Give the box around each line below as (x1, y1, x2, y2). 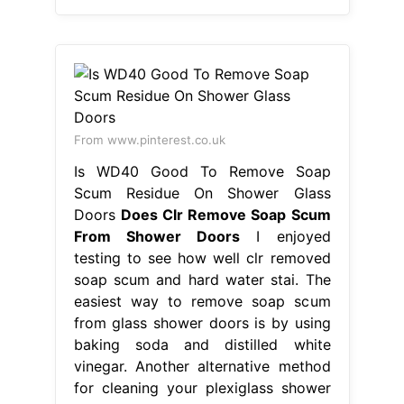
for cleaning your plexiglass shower (73, 378, 331, 397)
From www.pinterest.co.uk (73, 132, 225, 147)
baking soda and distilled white (73, 335, 331, 353)
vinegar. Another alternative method (73, 356, 331, 375)
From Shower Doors (73, 226, 240, 245)
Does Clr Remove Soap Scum (120, 205, 331, 224)
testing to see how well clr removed (73, 248, 331, 267)
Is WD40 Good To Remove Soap (73, 161, 331, 180)
